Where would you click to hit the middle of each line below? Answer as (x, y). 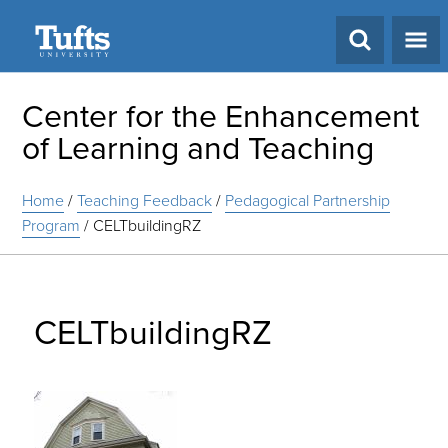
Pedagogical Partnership (308, 200)
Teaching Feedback (145, 200)
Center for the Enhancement (221, 116)
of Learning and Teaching (198, 148)
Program (51, 225)
